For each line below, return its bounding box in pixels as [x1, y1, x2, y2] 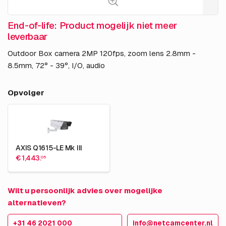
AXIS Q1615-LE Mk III [16, 143, 83, 153]
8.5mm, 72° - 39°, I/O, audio [8, 61, 105, 71]
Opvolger [8, 88, 44, 98]
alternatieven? [8, 198, 66, 208]
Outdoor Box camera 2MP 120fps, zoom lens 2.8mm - [8, 48, 196, 59]
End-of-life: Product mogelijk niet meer [8, 19, 178, 32]
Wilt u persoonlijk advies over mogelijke [8, 186, 162, 196]
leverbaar [8, 30, 48, 43]
